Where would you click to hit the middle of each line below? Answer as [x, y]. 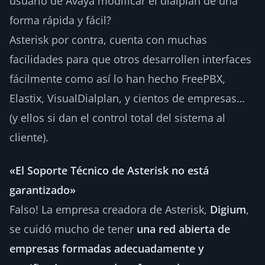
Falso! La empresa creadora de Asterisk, [110, 209]
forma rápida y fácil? [60, 20]
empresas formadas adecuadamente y [107, 248]
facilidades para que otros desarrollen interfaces [130, 59]
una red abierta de [183, 229]
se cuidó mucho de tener [73, 229]
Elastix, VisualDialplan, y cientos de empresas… [127, 98]
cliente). [29, 137]
